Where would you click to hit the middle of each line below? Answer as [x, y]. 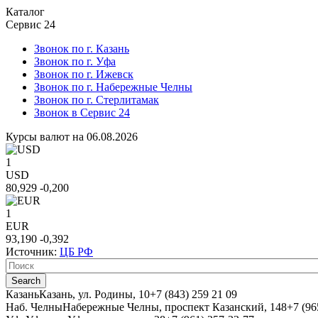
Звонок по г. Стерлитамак [97, 100]
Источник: [33, 252]
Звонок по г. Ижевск [84, 74]
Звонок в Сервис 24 [82, 113]
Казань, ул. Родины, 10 [94, 294]
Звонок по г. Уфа [75, 61]
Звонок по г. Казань [82, 49]
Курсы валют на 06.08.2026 [72, 137]
